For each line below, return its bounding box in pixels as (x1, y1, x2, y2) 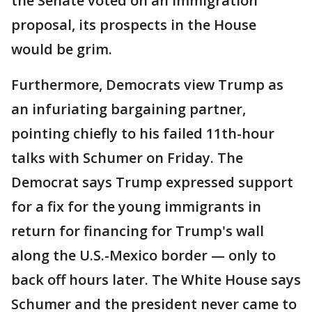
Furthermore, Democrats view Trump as (11, 75, 283, 95)
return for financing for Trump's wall (11, 221, 264, 241)
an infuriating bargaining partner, (11, 100, 246, 119)
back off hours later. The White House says (11, 270, 301, 290)
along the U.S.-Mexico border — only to (11, 246, 276, 265)
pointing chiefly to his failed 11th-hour (11, 124, 274, 143)
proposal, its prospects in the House (11, 15, 256, 35)
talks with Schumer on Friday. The (11, 148, 243, 168)
